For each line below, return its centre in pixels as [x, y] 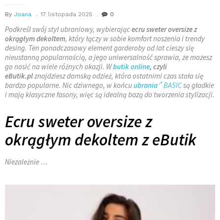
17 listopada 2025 [67, 14]
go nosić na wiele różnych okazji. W [59, 66]
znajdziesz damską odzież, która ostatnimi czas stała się [118, 76]
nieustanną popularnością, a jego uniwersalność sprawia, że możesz [109, 57]
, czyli [158, 66]
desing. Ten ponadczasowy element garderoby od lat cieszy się [99, 48]
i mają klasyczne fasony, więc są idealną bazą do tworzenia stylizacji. [110, 94]
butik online [131, 66]
